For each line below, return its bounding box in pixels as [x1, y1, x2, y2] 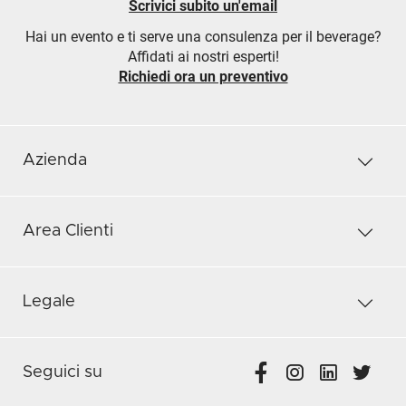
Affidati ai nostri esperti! [127, 47, 279, 65]
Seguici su [23, 363, 102, 381]
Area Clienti [23, 222, 113, 239]
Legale [23, 293, 75, 310]
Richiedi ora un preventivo [118, 67, 288, 85]
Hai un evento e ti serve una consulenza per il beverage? [24, 27, 382, 45]
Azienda [23, 151, 87, 169]
